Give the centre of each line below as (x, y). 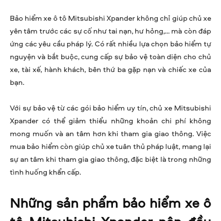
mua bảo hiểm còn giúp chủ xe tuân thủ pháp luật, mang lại (110, 147)
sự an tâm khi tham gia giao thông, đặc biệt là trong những (110, 159)
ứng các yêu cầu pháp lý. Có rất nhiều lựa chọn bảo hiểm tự (110, 44)
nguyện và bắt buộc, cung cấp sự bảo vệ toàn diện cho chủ (110, 57)
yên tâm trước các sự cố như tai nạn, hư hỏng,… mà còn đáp (110, 31)
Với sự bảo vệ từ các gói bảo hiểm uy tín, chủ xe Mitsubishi (110, 108)
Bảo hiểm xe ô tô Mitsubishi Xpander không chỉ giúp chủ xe (110, 18)
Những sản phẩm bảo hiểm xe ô (110, 203)
